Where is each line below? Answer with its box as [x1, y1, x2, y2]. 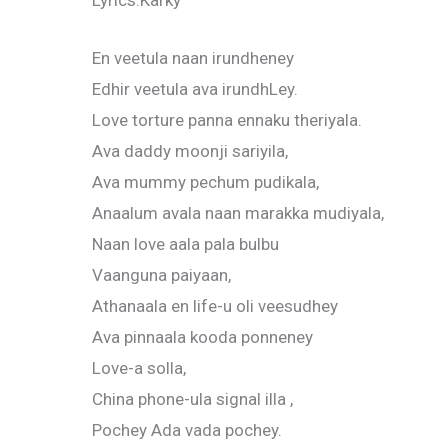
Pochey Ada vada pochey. [92, 420, 282, 441]
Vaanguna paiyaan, [92, 265, 231, 286]
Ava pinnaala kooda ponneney [92, 327, 313, 348]
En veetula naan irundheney [92, 48, 294, 69]
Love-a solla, [92, 358, 186, 379]
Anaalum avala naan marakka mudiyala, [92, 203, 384, 224]
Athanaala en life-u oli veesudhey [92, 296, 338, 317]
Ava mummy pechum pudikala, [92, 172, 319, 193]
